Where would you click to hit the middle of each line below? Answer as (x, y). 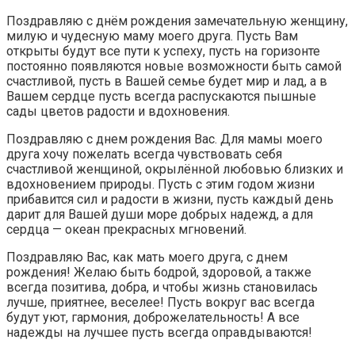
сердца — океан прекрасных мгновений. (126, 229)
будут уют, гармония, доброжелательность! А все (153, 317)
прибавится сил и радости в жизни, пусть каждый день (170, 199)
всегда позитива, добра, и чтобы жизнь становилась (162, 287)
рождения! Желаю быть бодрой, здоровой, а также (159, 272)
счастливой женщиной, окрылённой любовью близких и (175, 169)
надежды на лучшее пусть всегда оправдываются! (159, 332)
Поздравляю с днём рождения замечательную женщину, (177, 21)
